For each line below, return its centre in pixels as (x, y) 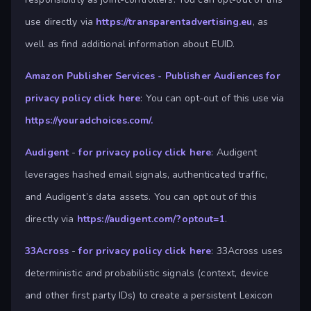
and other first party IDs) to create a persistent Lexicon (149, 296)
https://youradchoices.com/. (89, 121)
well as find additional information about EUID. (130, 44)
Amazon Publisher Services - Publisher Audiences (144, 76)
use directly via (61, 22)
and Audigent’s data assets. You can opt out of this (141, 197)
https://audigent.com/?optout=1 (151, 219)
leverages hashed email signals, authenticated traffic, (146, 175)
